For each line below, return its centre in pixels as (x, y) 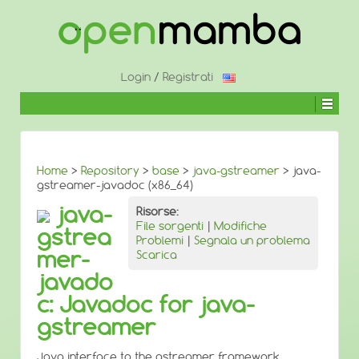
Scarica (157, 255)
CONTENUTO (47, 47)
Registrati (188, 77)
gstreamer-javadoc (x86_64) (115, 185)
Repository (110, 171)
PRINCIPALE (43, 59)
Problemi (160, 240)
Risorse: (157, 212)
